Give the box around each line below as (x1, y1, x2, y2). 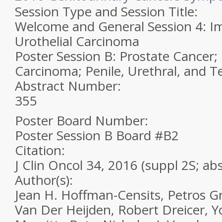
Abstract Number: (15, 77, 124, 95)
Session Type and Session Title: (15, 2, 201, 20)
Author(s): (15, 171, 76, 189)
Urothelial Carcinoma (15, 32, 139, 50)
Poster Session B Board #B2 (15, 126, 179, 144)
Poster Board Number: (15, 111, 152, 129)
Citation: (15, 141, 68, 159)
